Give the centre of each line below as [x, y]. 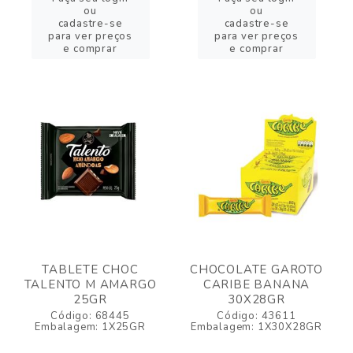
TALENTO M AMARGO [90, 284]
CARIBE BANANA [256, 284]
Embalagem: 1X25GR [90, 327]
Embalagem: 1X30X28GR [256, 327]
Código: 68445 [90, 316]
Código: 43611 [256, 316]
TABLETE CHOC [90, 269]
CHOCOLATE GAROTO [256, 269]
